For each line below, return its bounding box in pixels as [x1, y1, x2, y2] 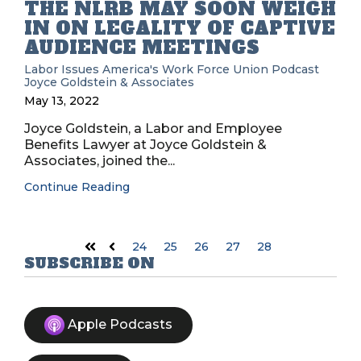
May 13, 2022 [24, 93, 99, 108]
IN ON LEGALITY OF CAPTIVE [24, 16, 335, 40]
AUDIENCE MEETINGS [24, 35, 259, 60]
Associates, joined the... [24, 153, 175, 168]
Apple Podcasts [68, 316, 172, 332]
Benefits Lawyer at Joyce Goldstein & [24, 137, 267, 152]
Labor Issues [24, 62, 99, 77]
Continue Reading [24, 180, 130, 194]
